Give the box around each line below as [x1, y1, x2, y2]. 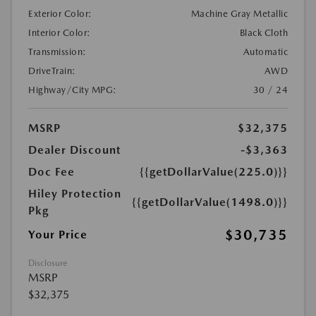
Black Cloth [239, 28, 288, 38]
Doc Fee [28, 165, 75, 178]
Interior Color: [28, 28, 91, 38]
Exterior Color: [28, 8, 92, 19]
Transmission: [28, 47, 87, 57]
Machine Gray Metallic [190, 8, 288, 19]
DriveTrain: [28, 66, 76, 76]
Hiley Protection [28, 187, 121, 200]
